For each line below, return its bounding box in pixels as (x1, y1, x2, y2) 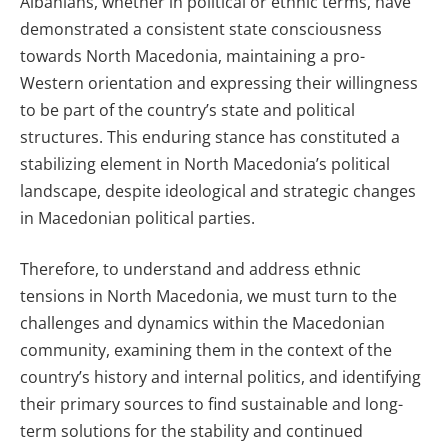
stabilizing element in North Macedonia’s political (20, 152, 390, 175)
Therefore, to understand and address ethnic (20, 258, 361, 281)
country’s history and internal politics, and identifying (20, 366, 421, 389)
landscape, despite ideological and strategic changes (20, 179, 416, 202)
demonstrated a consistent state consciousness (20, 17, 382, 40)
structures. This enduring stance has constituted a (20, 125, 400, 148)
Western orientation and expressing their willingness (20, 71, 418, 94)
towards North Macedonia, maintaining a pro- (20, 44, 365, 67)
